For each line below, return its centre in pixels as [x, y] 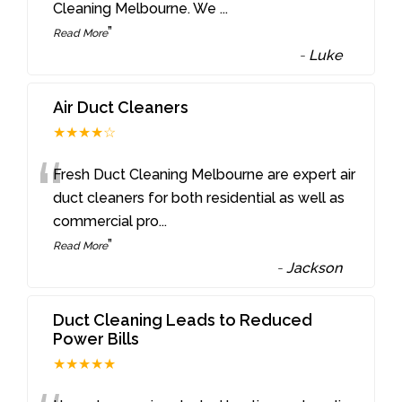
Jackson [315, 267]
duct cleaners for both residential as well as [199, 197]
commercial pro [106, 221]
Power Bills [96, 338]
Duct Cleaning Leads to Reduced [183, 319]
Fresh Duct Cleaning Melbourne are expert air [205, 174]
